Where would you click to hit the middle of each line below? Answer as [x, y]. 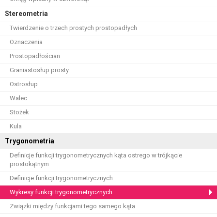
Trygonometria [30, 141]
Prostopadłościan [35, 56]
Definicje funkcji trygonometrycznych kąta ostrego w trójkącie [96, 155]
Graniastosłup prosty [39, 70]
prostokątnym [29, 164]
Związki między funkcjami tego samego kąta [72, 206]
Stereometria [26, 14]
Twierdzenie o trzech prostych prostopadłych [73, 28]
